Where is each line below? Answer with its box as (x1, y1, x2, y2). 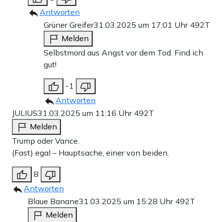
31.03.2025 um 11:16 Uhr (38, 108, 134, 118)
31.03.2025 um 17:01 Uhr (94, 20, 190, 30)
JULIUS (12, 108, 38, 118)
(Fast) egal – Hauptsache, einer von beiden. (12, 148, 169, 158)
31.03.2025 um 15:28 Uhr (79, 196, 175, 207)
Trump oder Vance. (12, 136, 79, 146)
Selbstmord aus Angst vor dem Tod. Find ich (44, 48, 203, 58)
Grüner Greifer (44, 20, 94, 30)
